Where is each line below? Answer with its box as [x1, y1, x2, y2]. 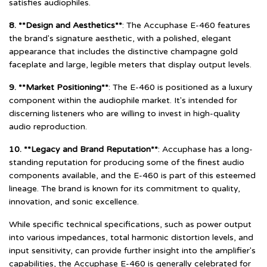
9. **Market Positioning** [9, 82, 108, 92]
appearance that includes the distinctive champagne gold [9, 46, 238, 57]
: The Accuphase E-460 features [122, 20, 250, 30]
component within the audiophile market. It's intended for [9, 95, 237, 105]
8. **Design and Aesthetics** [9, 20, 122, 30]
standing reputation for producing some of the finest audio [9, 157, 244, 167]
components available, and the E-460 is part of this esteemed [9, 170, 256, 181]
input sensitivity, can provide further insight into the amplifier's [9, 245, 256, 256]
